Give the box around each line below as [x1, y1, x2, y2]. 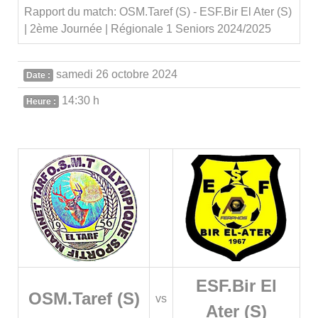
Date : [26, 70, 50, 80]
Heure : [26, 97, 56, 106]
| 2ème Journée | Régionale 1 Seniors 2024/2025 [24, 23, 271, 35]
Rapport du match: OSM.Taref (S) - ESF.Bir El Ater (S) [24, 6, 292, 18]
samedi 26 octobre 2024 [56, 68, 177, 80]
